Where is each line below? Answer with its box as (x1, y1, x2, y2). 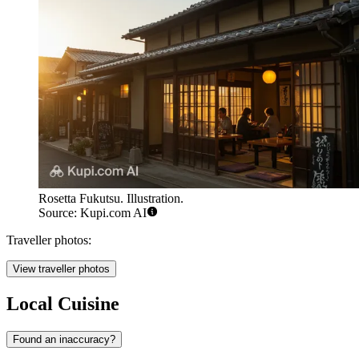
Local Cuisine (6, 292, 119, 314)
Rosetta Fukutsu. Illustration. (38, 191, 184, 205)
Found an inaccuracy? (13, 333, 115, 345)
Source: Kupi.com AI (38, 205, 147, 220)
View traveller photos (13, 262, 110, 275)
